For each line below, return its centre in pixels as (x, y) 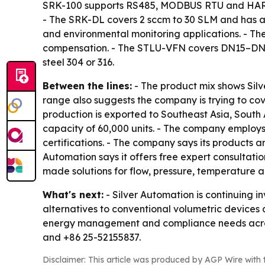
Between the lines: (87, 85)
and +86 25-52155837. (92, 237)
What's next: (73, 194)
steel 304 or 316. (78, 62)
